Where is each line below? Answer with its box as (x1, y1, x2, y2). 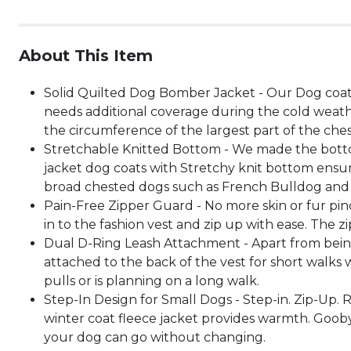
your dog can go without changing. (44, 330, 266, 345)
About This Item (19, 46, 153, 65)
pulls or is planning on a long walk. (44, 273, 259, 288)
